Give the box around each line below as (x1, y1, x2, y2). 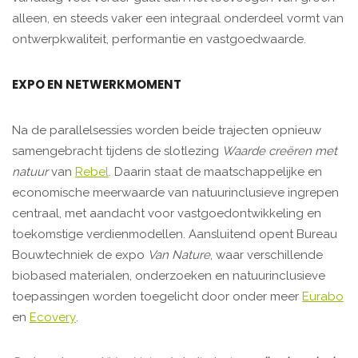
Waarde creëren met (222, 144, 337, 159)
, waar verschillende (210, 248, 323, 263)
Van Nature (148, 248, 210, 263)
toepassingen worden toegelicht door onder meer (12, 289, 302, 304)
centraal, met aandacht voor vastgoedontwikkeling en (12, 206, 321, 221)
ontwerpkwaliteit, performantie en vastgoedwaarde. (12, 32, 306, 47)
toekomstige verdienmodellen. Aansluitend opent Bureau (12, 227, 337, 242)
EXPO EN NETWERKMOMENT (12, 76, 181, 93)
